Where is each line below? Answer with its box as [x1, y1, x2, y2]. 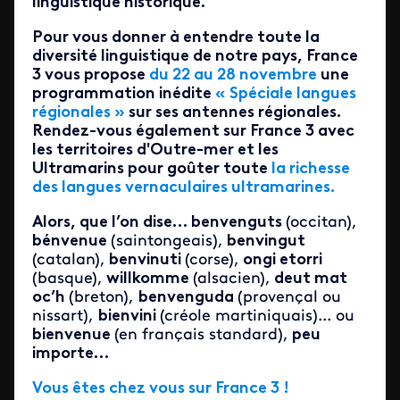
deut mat [271, 271, 347, 287]
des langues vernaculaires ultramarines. [32, 179, 335, 196]
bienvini [98, 308, 160, 325]
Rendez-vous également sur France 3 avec [32, 123, 354, 140]
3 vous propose [32, 67, 149, 84]
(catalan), [32, 252, 105, 269]
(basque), [32, 271, 103, 287]
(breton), [69, 289, 138, 306]
